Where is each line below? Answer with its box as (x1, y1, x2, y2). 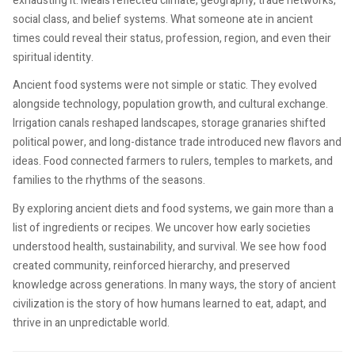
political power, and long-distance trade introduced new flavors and (13, 134, 342, 151)
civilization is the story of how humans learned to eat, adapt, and (13, 295, 326, 312)
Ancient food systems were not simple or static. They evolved (13, 77, 317, 94)
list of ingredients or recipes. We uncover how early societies (13, 219, 311, 236)
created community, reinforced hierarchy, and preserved (13, 257, 290, 274)
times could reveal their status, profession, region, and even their (13, 29, 331, 47)
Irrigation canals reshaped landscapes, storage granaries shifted (13, 115, 326, 132)
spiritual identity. (13, 48, 94, 66)
